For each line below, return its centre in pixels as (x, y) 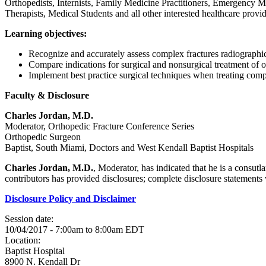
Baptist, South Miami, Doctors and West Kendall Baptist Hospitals (129, 148)
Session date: (30, 219)
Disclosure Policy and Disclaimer (70, 199)
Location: (24, 240)
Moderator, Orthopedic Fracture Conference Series (99, 126)
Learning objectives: (47, 34)
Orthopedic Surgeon (43, 137)
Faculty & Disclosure (47, 95)
